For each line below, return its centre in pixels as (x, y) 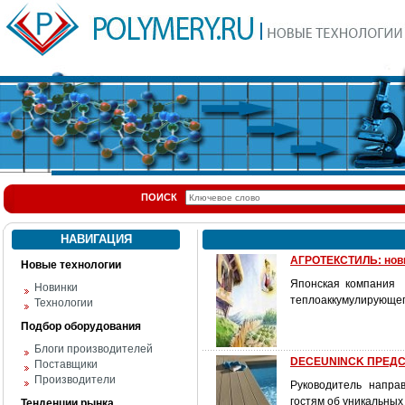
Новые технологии (71, 265)
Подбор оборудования (81, 326)
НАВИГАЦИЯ (96, 239)
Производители (75, 380)
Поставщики (66, 364)
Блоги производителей (94, 349)
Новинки (56, 287)
